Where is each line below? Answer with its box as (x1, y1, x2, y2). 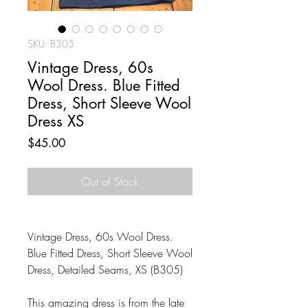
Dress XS (27, 111, 84, 131)
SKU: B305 (27, 37, 74, 50)
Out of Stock (81, 174, 139, 189)
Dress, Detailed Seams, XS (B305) (27, 262, 183, 277)
